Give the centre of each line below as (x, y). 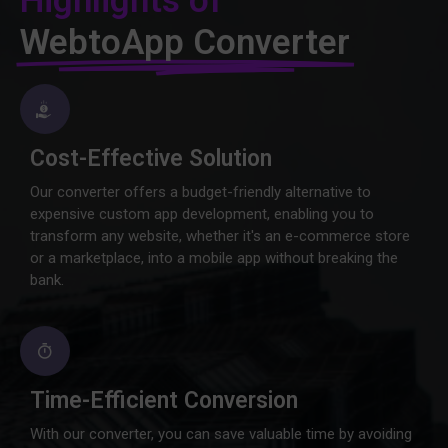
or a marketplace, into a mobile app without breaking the (214, 258)
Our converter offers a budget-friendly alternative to (200, 192)
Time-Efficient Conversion (164, 400)
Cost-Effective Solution (151, 158)
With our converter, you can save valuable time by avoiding (221, 434)
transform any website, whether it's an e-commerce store (220, 236)
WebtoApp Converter (185, 42)
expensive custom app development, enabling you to (202, 214)
